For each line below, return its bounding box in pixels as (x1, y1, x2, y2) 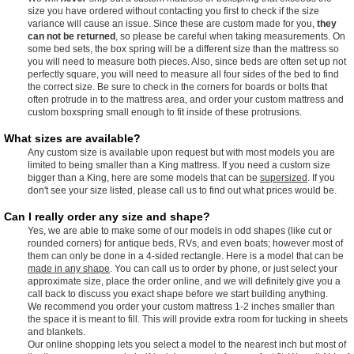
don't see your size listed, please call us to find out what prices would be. (28, 185, 337, 195)
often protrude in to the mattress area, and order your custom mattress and (28, 94, 344, 104)
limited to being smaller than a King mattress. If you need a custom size (28, 160, 330, 170)
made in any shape (28, 263, 110, 273)
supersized (260, 172, 307, 183)
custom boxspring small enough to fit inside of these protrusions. (28, 107, 302, 117)
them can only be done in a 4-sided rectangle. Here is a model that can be (28, 250, 344, 261)
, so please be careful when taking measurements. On (115, 31, 345, 41)
